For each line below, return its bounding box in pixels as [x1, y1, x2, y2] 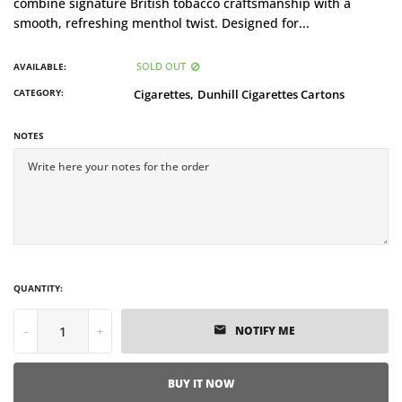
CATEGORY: [13, 86, 65, 100]
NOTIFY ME [235, 323, 295, 339]
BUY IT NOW [168, 376, 234, 392]
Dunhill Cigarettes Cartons [197, 86, 345, 103]
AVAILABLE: [13, 60, 67, 74]
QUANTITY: [13, 282, 64, 295]
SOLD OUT [136, 59, 186, 74]
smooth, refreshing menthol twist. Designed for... [13, 14, 310, 32]
